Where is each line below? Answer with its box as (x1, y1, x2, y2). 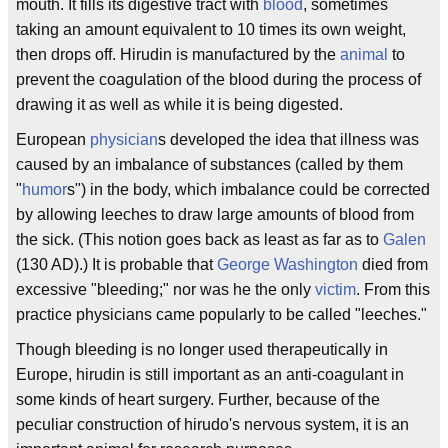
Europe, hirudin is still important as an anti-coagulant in (16, 366, 404, 383)
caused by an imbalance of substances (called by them (16, 156, 403, 173)
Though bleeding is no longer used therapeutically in (16, 341, 388, 358)
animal (340, 46, 388, 63)
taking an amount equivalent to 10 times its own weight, (16, 21, 406, 38)
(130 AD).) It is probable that (16, 256, 217, 273)
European (16, 131, 90, 148)
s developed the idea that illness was (158, 131, 419, 148)
